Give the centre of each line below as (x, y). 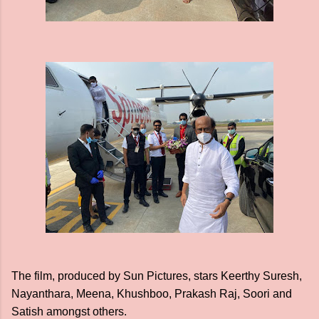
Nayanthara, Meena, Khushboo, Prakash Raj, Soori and (152, 294)
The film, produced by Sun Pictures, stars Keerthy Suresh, (157, 276)
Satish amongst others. (69, 312)
